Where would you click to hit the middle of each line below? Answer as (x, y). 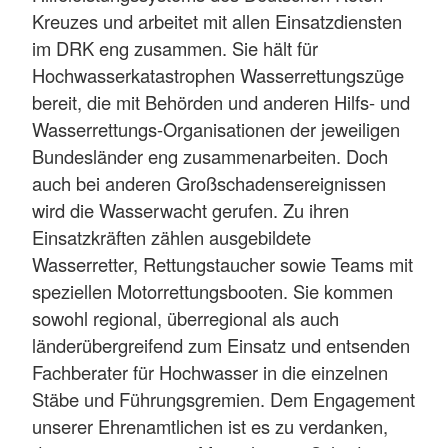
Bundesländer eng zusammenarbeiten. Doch (210, 155)
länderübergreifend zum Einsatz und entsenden (221, 344)
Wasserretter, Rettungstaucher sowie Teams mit (222, 263)
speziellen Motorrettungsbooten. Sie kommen (212, 290)
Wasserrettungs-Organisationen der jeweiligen (216, 128)
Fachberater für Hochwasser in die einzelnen (210, 371)
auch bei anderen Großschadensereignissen (209, 182)
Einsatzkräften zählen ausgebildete (171, 236)
